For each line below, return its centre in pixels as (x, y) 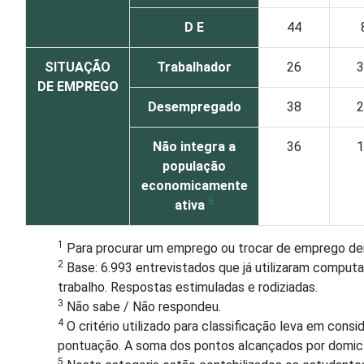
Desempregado (194, 107)
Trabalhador (194, 67)
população (194, 166)
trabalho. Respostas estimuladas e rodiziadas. (188, 287)
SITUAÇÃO (78, 67)
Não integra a (194, 147)
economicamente (194, 186)
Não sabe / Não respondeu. (142, 307)
